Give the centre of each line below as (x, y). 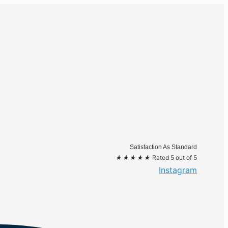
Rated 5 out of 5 (175, 158)
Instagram (178, 170)
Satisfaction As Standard (163, 147)
